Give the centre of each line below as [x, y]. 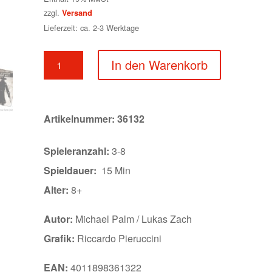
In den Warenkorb [160, 65]
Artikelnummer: [81, 118]
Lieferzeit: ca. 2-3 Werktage [92, 27]
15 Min [114, 170]
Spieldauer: [70, 170]
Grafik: [61, 238]
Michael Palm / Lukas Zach [134, 219]
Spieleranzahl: [78, 151]
